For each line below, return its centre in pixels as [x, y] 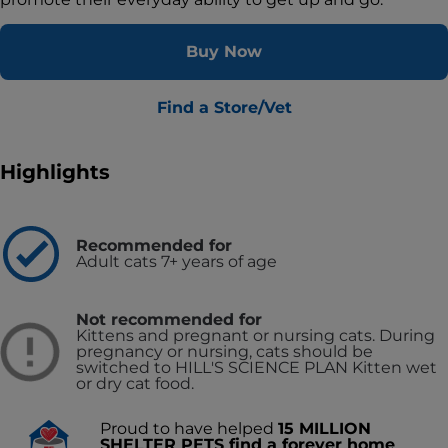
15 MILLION [324, 428]
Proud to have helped [189, 428]
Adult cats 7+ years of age [176, 261]
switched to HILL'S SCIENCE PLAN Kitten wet [256, 367]
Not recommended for [169, 319]
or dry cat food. [137, 383]
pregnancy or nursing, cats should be [224, 351]
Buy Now [224, 51]
